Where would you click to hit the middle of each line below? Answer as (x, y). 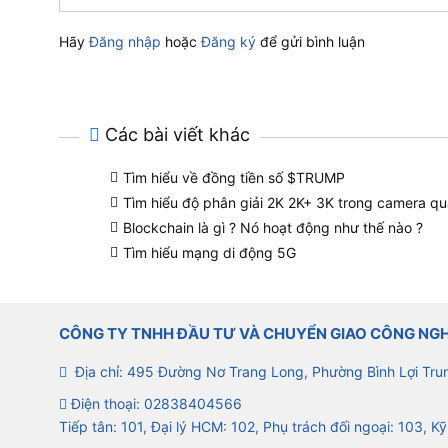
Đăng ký (229, 42)
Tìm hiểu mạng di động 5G (210, 252)
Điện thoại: (103, 403)
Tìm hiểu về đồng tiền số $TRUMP (234, 177)
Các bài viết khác (178, 134)
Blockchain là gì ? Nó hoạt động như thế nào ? (273, 227)
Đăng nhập (125, 42)
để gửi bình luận (311, 42)
